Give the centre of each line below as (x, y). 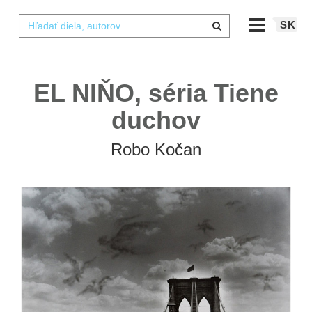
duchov (156, 120)
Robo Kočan (156, 149)
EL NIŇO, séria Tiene (156, 93)
